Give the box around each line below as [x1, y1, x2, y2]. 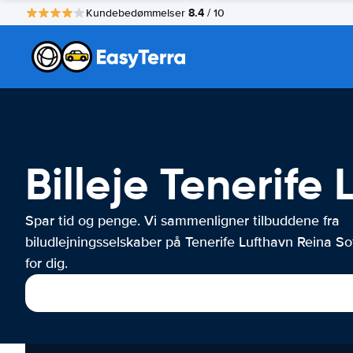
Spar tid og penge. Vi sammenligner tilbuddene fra [25, 212, 340, 229]
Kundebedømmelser [86, 6, 188, 20]
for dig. [25, 255, 68, 272]
